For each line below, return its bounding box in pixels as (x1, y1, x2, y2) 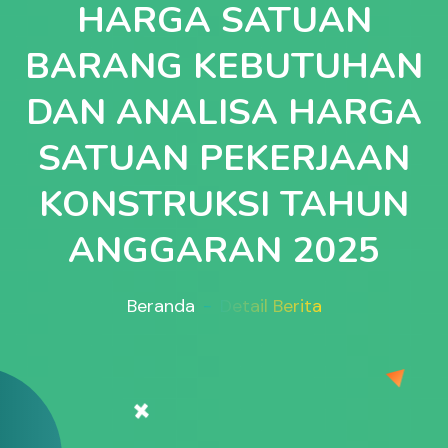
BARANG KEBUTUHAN (25, 42, 423, 91)
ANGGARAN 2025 (68, 226, 380, 275)
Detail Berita (219, 294, 322, 318)
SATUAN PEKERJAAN (38, 134, 410, 183)
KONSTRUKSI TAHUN (39, 180, 409, 229)
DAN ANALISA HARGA (26, 88, 422, 137)
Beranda (126, 294, 195, 318)
